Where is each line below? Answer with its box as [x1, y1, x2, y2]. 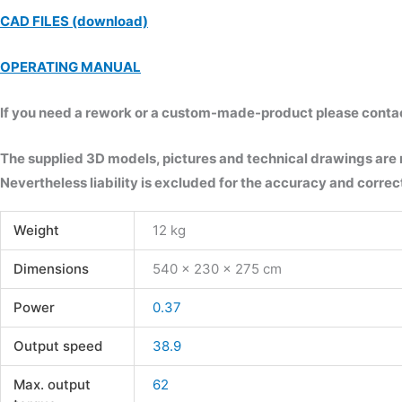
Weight [13, 222, 59, 240]
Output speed [13, 337, 102, 355]
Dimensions [13, 260, 89, 278]
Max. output [13, 376, 91, 394]
